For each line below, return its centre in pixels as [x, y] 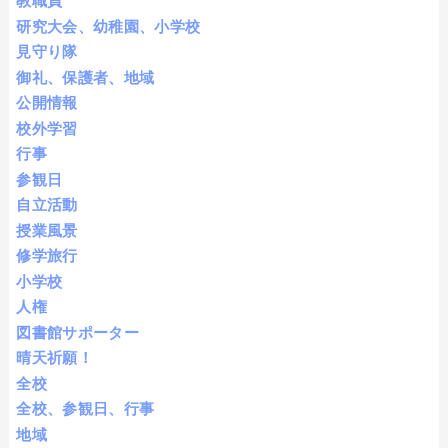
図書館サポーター [78, 332]
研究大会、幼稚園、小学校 [108, 26]
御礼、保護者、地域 [85, 77]
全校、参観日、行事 [85, 409]
